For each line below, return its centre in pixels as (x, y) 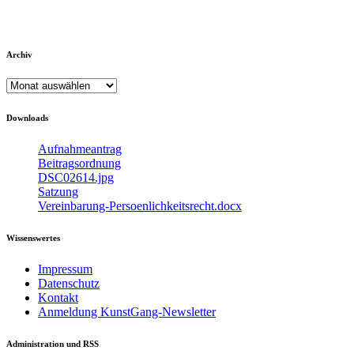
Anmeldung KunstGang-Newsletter (127, 312)
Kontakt (58, 298)
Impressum (65, 269)
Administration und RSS (53, 344)
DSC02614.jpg (76, 178)
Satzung (58, 192)
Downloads (27, 118)
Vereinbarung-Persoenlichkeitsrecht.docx (140, 206)
